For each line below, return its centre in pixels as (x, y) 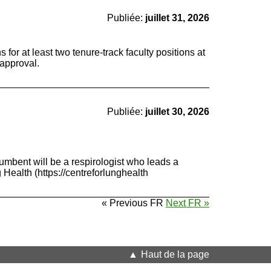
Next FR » (188, 203)
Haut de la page (175, 254)
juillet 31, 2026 (177, 18)
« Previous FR (134, 203)
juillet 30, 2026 (177, 112)
